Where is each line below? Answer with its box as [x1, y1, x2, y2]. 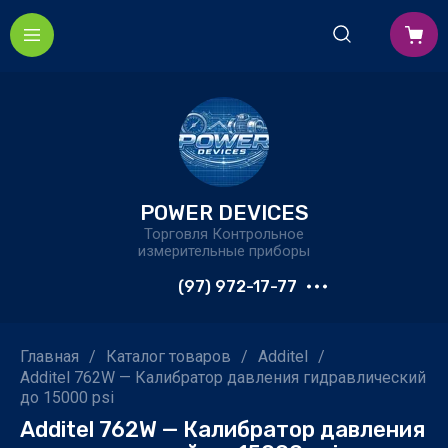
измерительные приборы [138, 242, 310, 260]
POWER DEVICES [139, 200, 309, 225]
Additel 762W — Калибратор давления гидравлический [20, 368, 426, 387]
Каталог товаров [106, 347, 231, 366]
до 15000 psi [20, 388, 114, 407]
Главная [20, 347, 79, 366]
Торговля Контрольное [144, 225, 304, 243]
